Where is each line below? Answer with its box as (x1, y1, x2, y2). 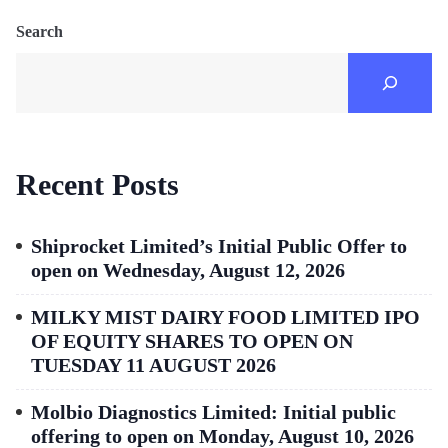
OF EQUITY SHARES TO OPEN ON (31, 330, 353, 353)
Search (16, 23, 63, 41)
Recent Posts (16, 168, 179, 202)
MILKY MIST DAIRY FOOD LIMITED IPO (31, 306, 420, 329)
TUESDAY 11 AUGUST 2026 (31, 354, 276, 377)
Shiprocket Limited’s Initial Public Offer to (31, 235, 407, 258)
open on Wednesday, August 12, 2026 (31, 259, 345, 282)
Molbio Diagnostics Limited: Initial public (31, 401, 396, 424)
